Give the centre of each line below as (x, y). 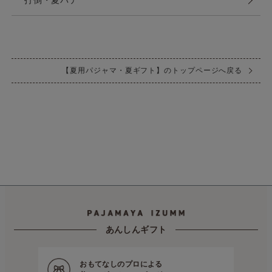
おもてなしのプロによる (121, 264)
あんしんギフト (136, 229)
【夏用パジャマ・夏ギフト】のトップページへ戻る (152, 70)
